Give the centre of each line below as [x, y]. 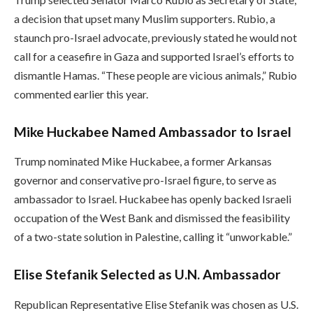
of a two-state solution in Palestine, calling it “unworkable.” [153, 237]
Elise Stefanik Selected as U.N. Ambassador [147, 275]
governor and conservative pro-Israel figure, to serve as [145, 180]
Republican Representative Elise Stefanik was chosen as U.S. [156, 304]
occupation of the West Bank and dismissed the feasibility [152, 218]
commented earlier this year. [81, 94]
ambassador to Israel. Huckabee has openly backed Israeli [153, 199]
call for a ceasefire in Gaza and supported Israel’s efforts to [154, 56]
